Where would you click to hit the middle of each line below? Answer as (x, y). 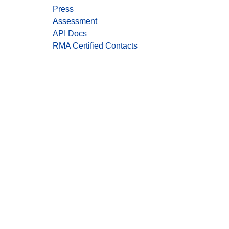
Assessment (75, 21)
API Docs (70, 34)
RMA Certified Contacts (95, 46)
